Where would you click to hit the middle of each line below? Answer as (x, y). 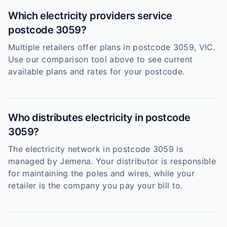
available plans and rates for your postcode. (97, 71)
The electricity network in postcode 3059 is (96, 149)
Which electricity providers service (90, 16)
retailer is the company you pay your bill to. (96, 185)
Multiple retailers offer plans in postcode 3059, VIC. (112, 47)
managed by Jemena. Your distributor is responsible (112, 161)
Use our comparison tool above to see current (101, 59)
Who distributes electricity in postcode (99, 118)
